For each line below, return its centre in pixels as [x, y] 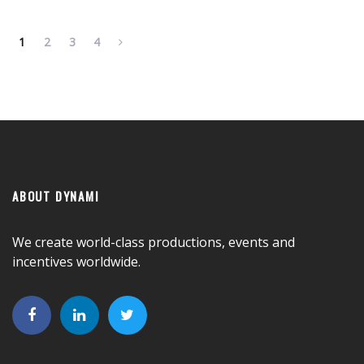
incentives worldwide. [76, 262]
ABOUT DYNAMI [56, 195]
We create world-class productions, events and [154, 243]
